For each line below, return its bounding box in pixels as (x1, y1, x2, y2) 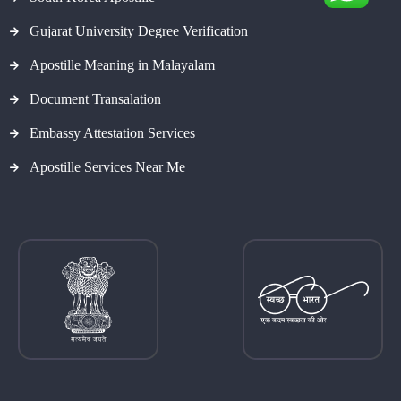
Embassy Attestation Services (30, 124, 195, 141)
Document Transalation (30, 90, 161, 107)
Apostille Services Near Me (30, 158, 185, 175)
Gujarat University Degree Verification (30, 22, 248, 38)
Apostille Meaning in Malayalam (30, 56, 215, 73)
